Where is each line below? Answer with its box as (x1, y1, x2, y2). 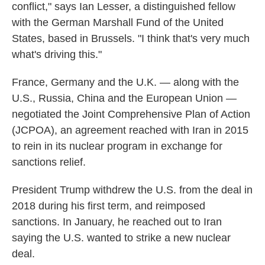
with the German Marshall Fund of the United (12, 17, 224, 28)
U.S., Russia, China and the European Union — (12, 92, 237, 104)
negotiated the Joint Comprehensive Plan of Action (12, 108, 250, 120)
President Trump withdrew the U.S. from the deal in (12, 184, 253, 196)
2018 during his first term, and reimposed (12, 200, 205, 212)
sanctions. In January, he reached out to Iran (12, 216, 222, 228)
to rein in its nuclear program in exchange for (12, 140, 222, 152)
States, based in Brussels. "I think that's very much (12, 33, 250, 44)
